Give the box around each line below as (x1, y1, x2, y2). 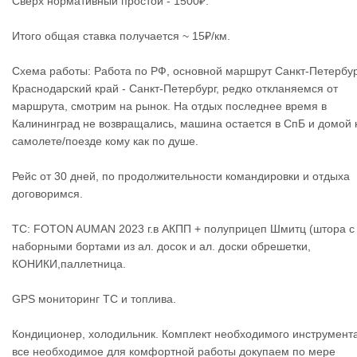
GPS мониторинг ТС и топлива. (12, 292, 176, 305)
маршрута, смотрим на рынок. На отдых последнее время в (12, 100, 327, 112)
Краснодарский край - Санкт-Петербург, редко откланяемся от (12, 82, 338, 95)
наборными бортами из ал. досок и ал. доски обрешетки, (12, 240, 311, 253)
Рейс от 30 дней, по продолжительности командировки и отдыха (12, 170, 350, 182)
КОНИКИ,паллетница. (12, 257, 126, 270)
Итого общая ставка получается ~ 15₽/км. (12, 29, 230, 42)
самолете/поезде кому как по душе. (12, 135, 198, 147)
